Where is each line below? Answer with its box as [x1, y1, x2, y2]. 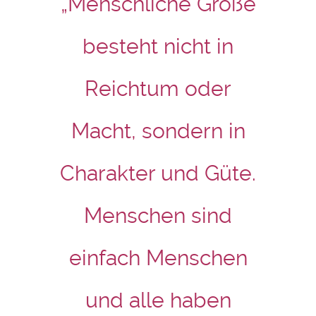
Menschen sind [84, 203, 232, 228]
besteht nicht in [83, 34, 233, 59]
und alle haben [85, 288, 231, 312]
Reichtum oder [85, 76, 231, 101]
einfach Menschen [68, 245, 248, 270]
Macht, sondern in [71, 119, 245, 143]
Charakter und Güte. [60, 161, 256, 186]
